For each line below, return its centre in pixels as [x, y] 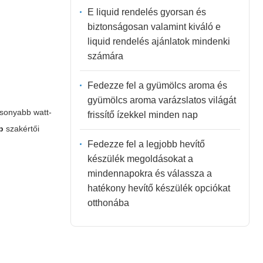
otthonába [108, 203]
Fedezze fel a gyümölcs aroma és [157, 85]
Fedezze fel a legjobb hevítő [146, 144]
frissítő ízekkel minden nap [142, 114]
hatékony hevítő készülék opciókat [159, 188]
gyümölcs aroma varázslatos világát [161, 100]
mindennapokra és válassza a [149, 173]
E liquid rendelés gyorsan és [146, 12]
